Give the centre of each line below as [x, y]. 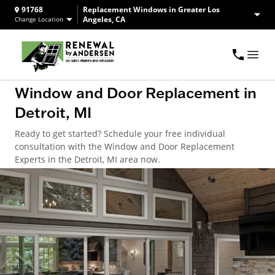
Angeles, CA [104, 19]
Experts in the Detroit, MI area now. [87, 160]
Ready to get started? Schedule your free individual [120, 134]
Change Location [39, 19]
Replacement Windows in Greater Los [151, 10]
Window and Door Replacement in [136, 93]
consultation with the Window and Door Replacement [125, 147]
